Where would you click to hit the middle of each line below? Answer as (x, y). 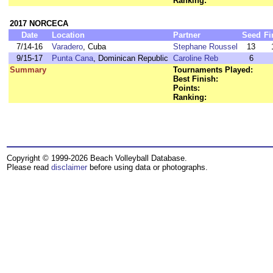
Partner (187, 35)
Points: (186, 88)
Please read (29, 167)
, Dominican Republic (131, 58)
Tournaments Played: (213, 70)
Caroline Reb (196, 58)
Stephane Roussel (205, 47)
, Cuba (94, 47)
